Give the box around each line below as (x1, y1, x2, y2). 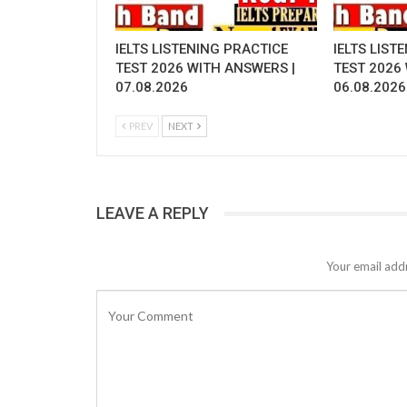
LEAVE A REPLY (96, 203, 209, 223)
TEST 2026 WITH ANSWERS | (115, 60, 295, 77)
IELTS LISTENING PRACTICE (115, 41, 288, 58)
